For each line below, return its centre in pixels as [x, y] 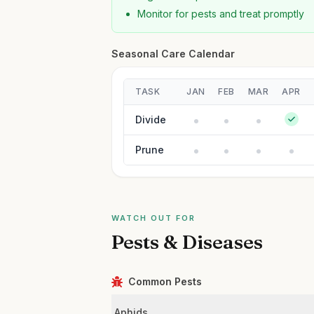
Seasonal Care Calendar [173, 54]
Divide [151, 120]
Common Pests [165, 281]
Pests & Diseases [187, 242]
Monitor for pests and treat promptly [221, 14]
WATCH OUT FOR [153, 218]
